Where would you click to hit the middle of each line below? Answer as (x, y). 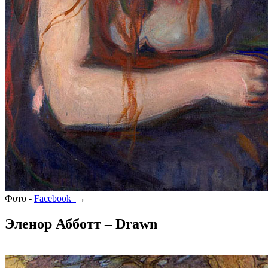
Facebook (55, 199)
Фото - (19, 199)
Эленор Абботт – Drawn (81, 224)
